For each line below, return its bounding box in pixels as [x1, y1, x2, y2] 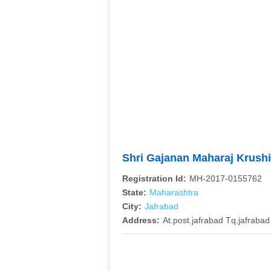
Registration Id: [122, 174, 186, 183]
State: [122, 188, 146, 197]
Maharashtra [149, 188, 198, 197]
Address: [122, 215, 160, 225]
